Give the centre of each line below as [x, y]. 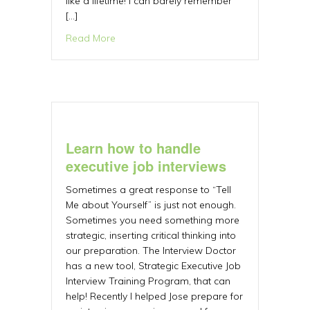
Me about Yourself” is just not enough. [151, 205]
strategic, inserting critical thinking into [151, 235]
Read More [91, 38]
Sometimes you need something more [153, 220]
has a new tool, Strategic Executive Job [153, 266]
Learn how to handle [133, 148]
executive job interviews [146, 166]
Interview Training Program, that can [148, 281]
